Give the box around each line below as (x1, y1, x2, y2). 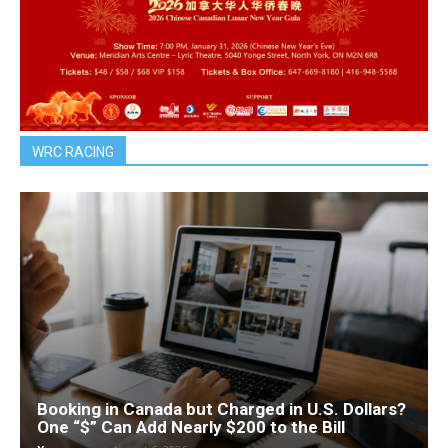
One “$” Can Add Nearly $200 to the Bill (37, 416, 345, 437)
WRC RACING (32, 144, 114, 161)
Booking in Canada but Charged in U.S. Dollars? (37, 398, 406, 419)
